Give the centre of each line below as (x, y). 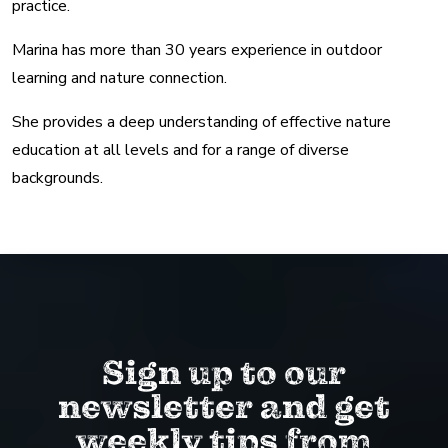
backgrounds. (57, 177)
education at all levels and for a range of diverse (180, 149)
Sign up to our (224, 373)
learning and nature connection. (119, 77)
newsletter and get (224, 407)
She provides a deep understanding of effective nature (201, 121)
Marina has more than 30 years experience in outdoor (197, 49)
